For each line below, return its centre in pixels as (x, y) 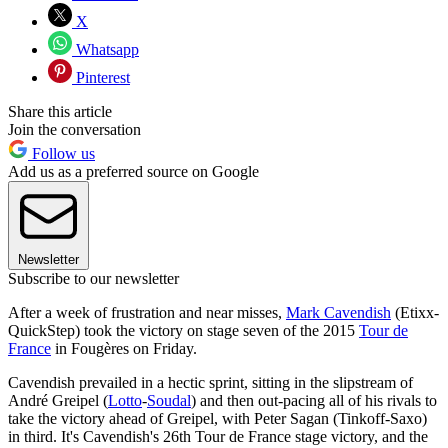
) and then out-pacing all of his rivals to (314, 400)
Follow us (61, 153)
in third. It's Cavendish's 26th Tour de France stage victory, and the (218, 436)
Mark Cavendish (338, 312)
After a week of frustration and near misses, (147, 312)
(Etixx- (415, 312)
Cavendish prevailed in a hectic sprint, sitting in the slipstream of (210, 382)
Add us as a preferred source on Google (133, 171)
